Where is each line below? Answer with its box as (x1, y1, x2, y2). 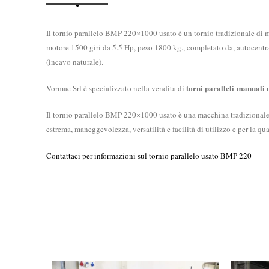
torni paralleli (186, 82, 234, 94)
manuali (237, 82, 265, 94)
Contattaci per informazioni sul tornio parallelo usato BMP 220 (46, 150, 252, 161)
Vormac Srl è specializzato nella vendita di (46, 82, 186, 94)
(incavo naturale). (46, 56, 103, 67)
